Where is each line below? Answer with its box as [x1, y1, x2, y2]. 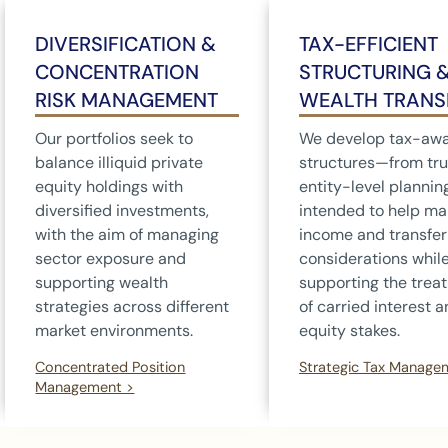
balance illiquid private [35, 151, 204, 173]
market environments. [35, 319, 194, 341]
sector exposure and [35, 247, 187, 269]
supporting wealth [35, 271, 169, 293]
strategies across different [35, 295, 230, 317]
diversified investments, [35, 199, 210, 221]
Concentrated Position [35, 358, 186, 377]
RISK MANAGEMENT [35, 86, 219, 113]
